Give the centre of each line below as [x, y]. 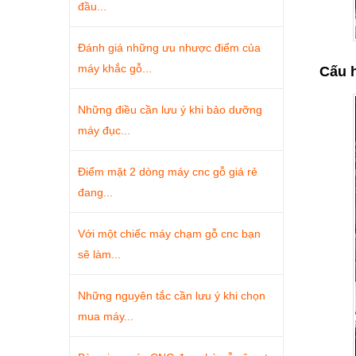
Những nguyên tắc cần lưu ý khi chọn [172, 296]
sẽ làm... [99, 254]
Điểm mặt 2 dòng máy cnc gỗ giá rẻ [168, 172]
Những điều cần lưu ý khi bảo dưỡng [170, 110]
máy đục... [104, 130]
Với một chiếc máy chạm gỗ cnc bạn [169, 234]
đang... [95, 192]
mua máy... [106, 316]
